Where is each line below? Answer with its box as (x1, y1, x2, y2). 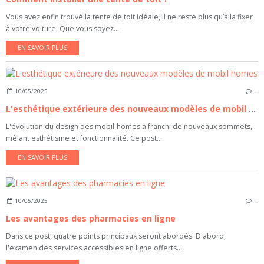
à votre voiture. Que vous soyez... (6, 24, 119, 34)
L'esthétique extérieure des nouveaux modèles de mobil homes (249, 103, 256, 114)
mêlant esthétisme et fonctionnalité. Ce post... (6, 133, 162, 143)
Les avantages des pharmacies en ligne (6, 212, 176, 224)
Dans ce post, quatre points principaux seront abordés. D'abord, (6, 230, 226, 241)
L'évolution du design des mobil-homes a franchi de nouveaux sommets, (6, 121, 252, 131)
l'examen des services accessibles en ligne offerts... (6, 242, 182, 253)
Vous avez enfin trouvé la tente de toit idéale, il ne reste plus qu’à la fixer (6, 12, 253, 22)
